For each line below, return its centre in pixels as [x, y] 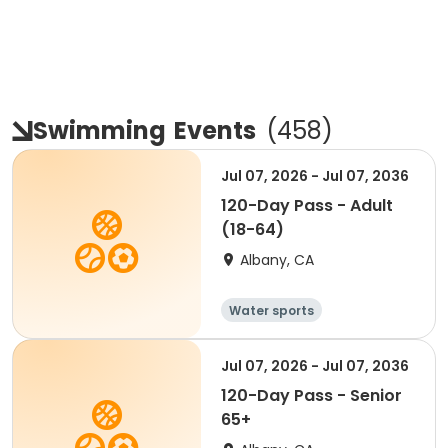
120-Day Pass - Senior [311, 395]
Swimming [99, 130]
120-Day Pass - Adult [307, 205]
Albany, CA [277, 260]
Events [215, 130]
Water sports [271, 310]
